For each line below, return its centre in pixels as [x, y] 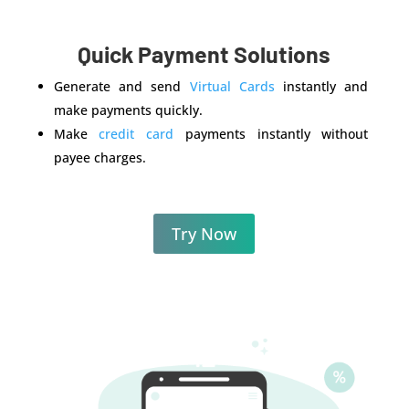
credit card [136, 133]
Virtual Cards [232, 86]
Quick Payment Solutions [204, 53]
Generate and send [121, 86]
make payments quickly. [131, 110]
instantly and [321, 86]
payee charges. [100, 157]
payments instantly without [271, 133]
